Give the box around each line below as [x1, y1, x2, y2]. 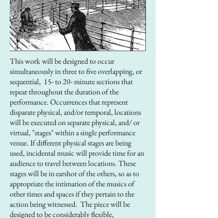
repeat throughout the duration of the [10, 87, 119, 97]
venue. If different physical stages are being [10, 138, 131, 148]
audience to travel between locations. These [10, 158, 136, 168]
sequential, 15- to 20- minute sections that [10, 76, 133, 87]
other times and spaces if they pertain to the [10, 189, 134, 199]
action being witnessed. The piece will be [10, 199, 130, 209]
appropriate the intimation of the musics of [10, 179, 134, 189]
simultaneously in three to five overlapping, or [10, 66, 142, 76]
